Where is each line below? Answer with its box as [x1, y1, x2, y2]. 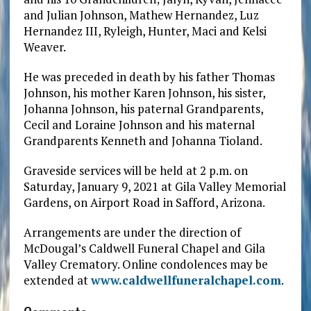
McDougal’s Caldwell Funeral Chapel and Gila [23, 240, 265, 257]
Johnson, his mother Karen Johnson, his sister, [23, 85, 265, 101]
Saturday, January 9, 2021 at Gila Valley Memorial [23, 178, 286, 195]
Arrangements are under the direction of [23, 224, 241, 241]
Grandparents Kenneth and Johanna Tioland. [23, 133, 262, 149]
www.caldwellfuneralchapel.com [90, 272, 281, 289]
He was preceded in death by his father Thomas [23, 69, 275, 85]
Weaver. [23, 39, 66, 56]
